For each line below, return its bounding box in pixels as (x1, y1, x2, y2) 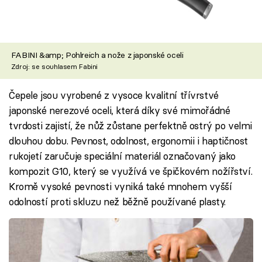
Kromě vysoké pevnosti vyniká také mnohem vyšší (9, 180, 232, 192)
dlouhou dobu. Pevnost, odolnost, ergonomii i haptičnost (9, 134, 248, 147)
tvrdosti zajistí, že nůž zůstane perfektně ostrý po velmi (9, 119, 252, 132)
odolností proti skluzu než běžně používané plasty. (9, 195, 226, 208)
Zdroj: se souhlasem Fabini (11, 62, 98, 71)
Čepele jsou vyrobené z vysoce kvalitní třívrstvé (9, 88, 219, 101)
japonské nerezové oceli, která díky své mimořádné (9, 104, 230, 116)
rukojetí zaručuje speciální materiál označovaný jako (9, 149, 236, 162)
